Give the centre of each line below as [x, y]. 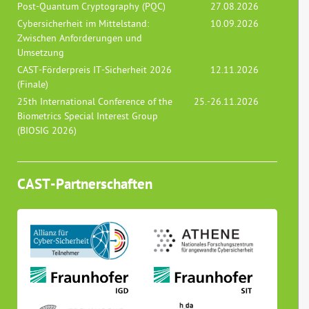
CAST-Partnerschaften [84, 185]
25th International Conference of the [94, 102]
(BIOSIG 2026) [47, 131]
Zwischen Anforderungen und [79, 39]
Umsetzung [40, 53]
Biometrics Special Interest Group [87, 117]
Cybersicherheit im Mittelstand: [83, 24]
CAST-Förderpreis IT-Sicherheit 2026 [94, 70]
